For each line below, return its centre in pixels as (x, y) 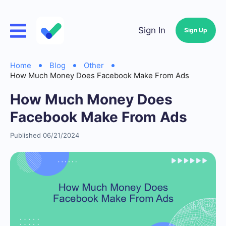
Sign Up (196, 30)
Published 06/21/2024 (45, 135)
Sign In (152, 30)
